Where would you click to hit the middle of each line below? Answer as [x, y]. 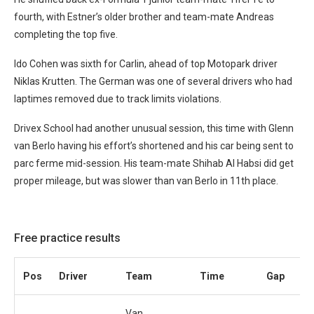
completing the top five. [66, 34]
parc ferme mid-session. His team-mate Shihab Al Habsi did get [154, 163]
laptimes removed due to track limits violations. [118, 98]
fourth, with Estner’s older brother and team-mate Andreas [144, 16]
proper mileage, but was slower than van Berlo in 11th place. [146, 180]
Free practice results [67, 238]
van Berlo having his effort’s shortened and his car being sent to [154, 145]
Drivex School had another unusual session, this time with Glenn [154, 128]
